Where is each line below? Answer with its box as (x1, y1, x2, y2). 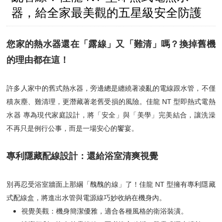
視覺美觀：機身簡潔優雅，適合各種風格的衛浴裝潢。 (21, 207, 188, 215)
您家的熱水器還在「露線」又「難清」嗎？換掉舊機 (6, 39, 216, 49)
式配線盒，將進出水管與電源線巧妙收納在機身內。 (6, 194, 166, 202)
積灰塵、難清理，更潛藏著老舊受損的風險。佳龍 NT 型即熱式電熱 (6, 98, 216, 106)
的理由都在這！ (6, 55, 69, 65)
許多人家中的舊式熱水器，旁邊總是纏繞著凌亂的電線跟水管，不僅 (6, 84, 216, 92)
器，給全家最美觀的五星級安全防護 (11, 6, 202, 19)
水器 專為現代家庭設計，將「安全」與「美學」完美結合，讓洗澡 (6, 111, 216, 119)
